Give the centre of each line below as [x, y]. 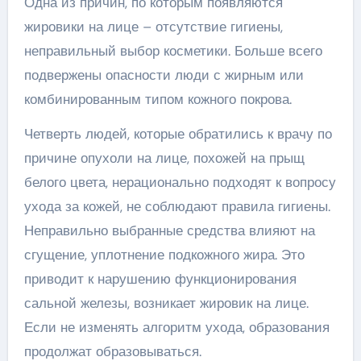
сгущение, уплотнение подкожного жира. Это [164, 254]
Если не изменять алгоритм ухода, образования [176, 327]
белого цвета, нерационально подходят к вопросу [180, 182]
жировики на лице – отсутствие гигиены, [153, 26]
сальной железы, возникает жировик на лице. [166, 303]
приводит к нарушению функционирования [160, 278]
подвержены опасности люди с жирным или [164, 75]
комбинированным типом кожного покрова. [158, 99]
